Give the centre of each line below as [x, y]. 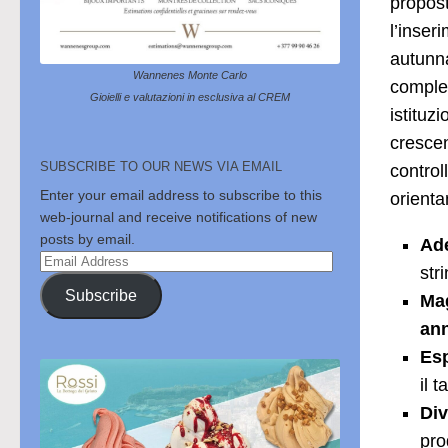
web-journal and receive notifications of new [178, 217]
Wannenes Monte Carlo [190, 75]
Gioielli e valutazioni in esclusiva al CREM [190, 97]
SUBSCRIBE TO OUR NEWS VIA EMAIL [161, 167]
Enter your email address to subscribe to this [181, 195]
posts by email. [87, 239]
